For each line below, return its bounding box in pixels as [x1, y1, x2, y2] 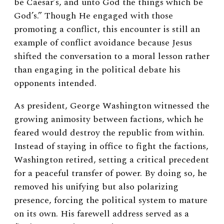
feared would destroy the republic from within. [14, 125, 204, 139]
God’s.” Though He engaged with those [14, 8, 173, 22]
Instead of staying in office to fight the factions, [14, 139, 208, 153]
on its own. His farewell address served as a [14, 206, 189, 220]
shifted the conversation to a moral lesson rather [14, 49, 209, 63]
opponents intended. [14, 76, 96, 90]
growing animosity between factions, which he [14, 112, 203, 126]
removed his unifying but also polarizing [14, 179, 178, 193]
